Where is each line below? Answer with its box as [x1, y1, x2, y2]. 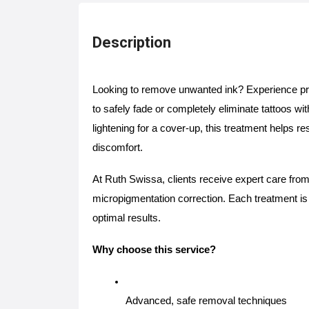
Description [92, 34, 171, 51]
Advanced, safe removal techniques [126, 295, 287, 306]
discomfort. [92, 142, 143, 153]
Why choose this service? [92, 244, 216, 255]
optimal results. [92, 212, 161, 223]
